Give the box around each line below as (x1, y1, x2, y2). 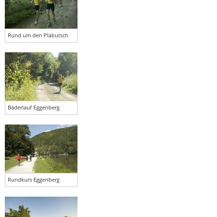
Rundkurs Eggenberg (8, 175, 60, 183)
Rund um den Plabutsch (8, 31, 68, 39)
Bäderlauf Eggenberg (8, 103, 60, 111)
